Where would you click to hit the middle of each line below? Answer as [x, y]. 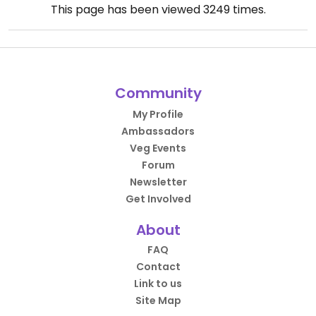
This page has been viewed [127, 10]
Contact [158, 267]
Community [158, 93]
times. [248, 10]
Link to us [158, 284]
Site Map [158, 301]
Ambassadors [158, 132]
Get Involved [158, 199]
